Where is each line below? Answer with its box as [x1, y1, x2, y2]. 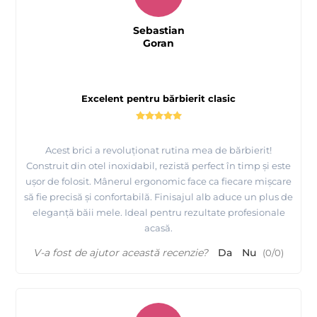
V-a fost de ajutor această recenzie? [33, 246, 208, 260]
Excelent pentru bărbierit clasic [81, 93, 236, 105]
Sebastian [132, 24, 185, 38]
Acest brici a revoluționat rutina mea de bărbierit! [45, 144, 272, 156]
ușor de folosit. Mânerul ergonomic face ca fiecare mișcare [25, 175, 292, 188]
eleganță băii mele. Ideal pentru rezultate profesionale [32, 207, 285, 219]
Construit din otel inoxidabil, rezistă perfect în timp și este [26, 160, 291, 172]
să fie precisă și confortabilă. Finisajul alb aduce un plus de [24, 191, 293, 203]
